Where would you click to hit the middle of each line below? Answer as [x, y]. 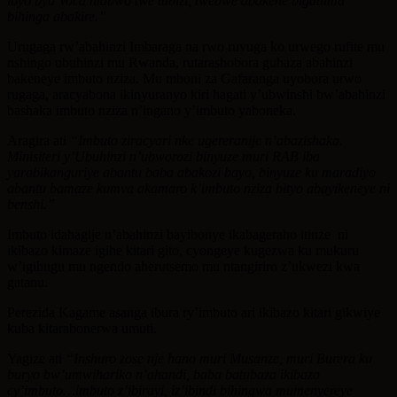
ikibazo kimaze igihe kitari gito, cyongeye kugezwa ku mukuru [183, 250]
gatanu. [27, 282]
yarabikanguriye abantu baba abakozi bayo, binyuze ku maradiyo [191, 172]
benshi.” [31, 204]
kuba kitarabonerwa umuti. [82, 328]
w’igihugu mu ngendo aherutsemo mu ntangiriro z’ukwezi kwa [183, 266]
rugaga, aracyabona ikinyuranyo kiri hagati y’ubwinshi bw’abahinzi [196, 94]
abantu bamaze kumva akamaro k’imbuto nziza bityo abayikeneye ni [198, 188]
